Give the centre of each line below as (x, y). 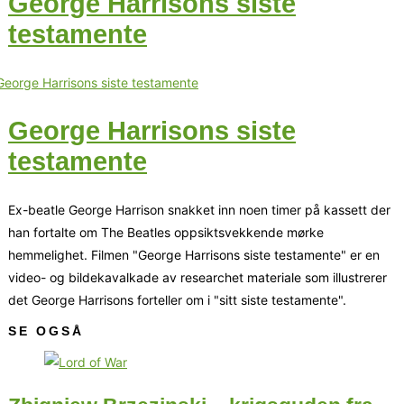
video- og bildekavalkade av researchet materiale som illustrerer (197, 277)
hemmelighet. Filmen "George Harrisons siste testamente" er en (194, 254)
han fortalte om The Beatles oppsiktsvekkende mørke (166, 232)
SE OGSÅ (46, 331)
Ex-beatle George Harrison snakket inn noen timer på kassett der (199, 209)
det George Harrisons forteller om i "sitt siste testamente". (177, 299)
